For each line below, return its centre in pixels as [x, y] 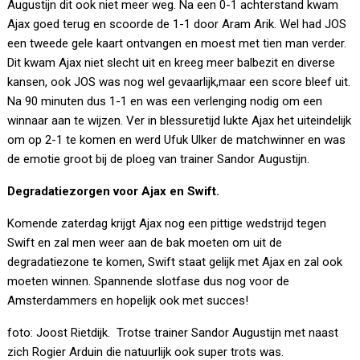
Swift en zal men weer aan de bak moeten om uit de [145, 243]
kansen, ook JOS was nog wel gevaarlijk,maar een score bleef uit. [179, 82]
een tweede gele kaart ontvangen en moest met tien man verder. [177, 44]
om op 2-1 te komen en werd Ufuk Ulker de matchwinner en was [177, 140]
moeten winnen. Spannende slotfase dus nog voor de [149, 282]
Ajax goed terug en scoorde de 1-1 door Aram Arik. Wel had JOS [177, 25]
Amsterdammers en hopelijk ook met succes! [128, 301]
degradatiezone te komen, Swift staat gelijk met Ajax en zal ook [175, 262]
